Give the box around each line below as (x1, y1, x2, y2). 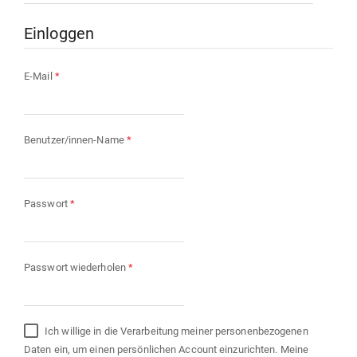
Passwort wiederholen (24, 261, 129, 274)
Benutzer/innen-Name (24, 134, 127, 147)
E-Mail (24, 70, 55, 83)
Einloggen (24, 25, 94, 44)
